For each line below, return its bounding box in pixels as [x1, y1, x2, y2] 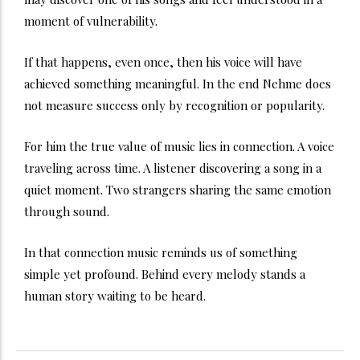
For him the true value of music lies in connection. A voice [24, 137, 334, 154]
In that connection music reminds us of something [24, 243, 297, 260]
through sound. [24, 202, 109, 219]
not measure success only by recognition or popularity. [24, 96, 325, 113]
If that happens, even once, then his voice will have [24, 53, 302, 70]
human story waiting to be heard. [24, 287, 206, 304]
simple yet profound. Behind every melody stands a [24, 265, 305, 282]
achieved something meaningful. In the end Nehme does [24, 75, 331, 92]
